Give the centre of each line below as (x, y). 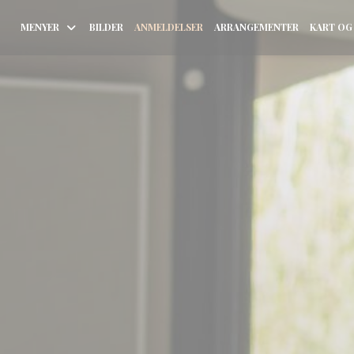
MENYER (40, 27)
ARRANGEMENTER (256, 27)
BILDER (106, 27)
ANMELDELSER (168, 27)
